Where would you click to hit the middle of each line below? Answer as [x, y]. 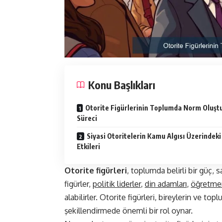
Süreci [87, 118]
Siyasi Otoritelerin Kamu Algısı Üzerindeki [154, 136]
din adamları [166, 184]
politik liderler [117, 184]
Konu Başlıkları [122, 85]
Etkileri [88, 147]
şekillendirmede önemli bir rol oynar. [129, 211]
